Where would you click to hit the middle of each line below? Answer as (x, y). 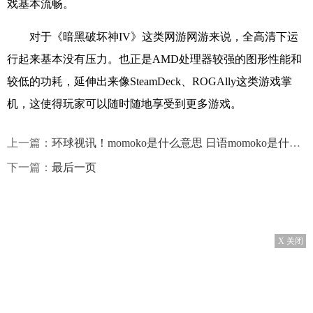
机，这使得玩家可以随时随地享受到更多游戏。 (124, 103)
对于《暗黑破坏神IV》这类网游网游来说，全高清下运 (164, 36)
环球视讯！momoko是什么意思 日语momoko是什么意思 (170, 143)
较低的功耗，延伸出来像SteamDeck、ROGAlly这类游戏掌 (150, 81)
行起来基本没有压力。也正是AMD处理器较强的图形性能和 (154, 59)
